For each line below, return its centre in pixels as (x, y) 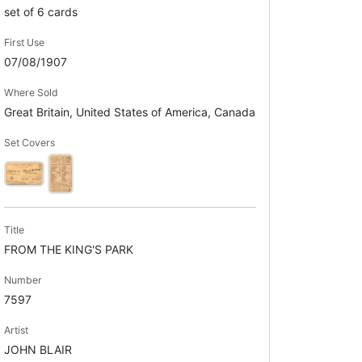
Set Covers (29, 142)
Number (23, 280)
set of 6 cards (40, 11)
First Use (24, 42)
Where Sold (31, 92)
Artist (16, 330)
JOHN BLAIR (38, 349)
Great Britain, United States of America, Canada (129, 112)
